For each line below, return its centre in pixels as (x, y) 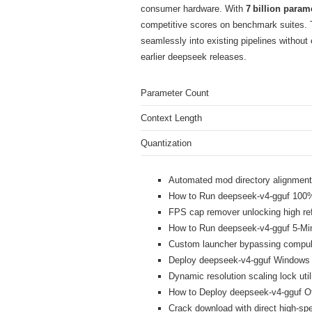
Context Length (171, 118)
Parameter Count (175, 93)
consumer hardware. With (193, 8)
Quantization (166, 143)
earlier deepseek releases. (194, 56)
